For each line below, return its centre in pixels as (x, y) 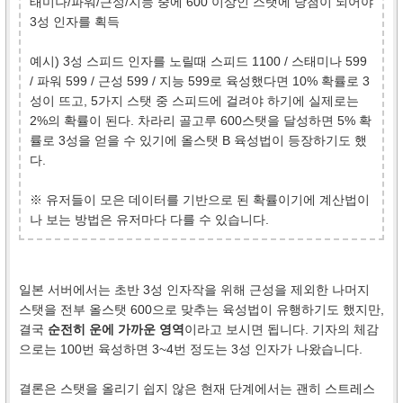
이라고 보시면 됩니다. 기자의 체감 (282, 329)
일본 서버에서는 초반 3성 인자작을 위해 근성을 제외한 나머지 (194, 289)
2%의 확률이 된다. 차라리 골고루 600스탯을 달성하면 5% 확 (201, 120)
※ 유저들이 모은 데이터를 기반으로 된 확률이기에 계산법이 (200, 199)
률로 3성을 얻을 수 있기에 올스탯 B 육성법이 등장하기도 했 (198, 140)
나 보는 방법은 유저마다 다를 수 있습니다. (149, 219)
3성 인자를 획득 (75, 21)
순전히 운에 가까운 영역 (116, 329)
